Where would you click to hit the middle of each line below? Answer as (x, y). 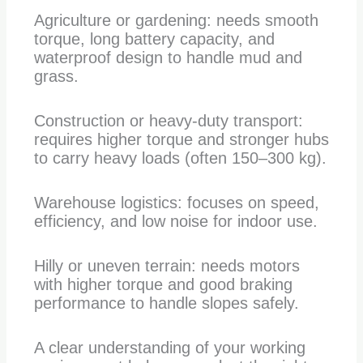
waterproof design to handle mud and (168, 57)
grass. (56, 76)
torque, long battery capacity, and (154, 38)
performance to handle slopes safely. (166, 303)
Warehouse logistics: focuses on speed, (176, 202)
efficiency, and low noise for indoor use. (175, 221)
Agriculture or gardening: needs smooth (176, 20)
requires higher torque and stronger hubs (181, 139)
